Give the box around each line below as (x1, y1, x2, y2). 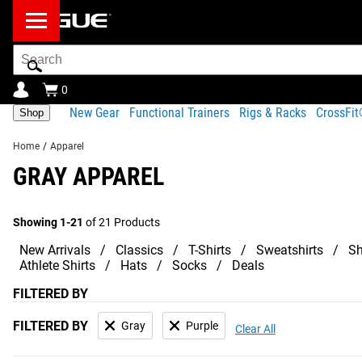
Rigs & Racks (239, 104, 306, 120)
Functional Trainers (129, 104, 229, 120)
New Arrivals (19, 242, 90, 258)
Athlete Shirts (19, 258, 95, 273)
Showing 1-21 (13, 216, 83, 229)
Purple (186, 319, 218, 332)
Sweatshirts (256, 242, 323, 258)
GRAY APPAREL (13, 162, 164, 191)
